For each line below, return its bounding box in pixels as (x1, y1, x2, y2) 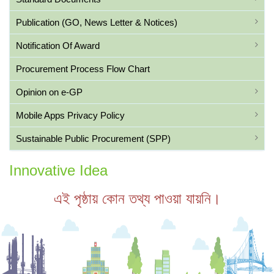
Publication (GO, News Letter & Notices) (16, 17, 177, 28)
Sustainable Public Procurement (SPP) (16, 133, 171, 144)
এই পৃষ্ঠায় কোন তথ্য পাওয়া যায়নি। (53, 190, 221, 207)
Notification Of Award (16, 40, 100, 51)
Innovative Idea (9, 162, 108, 179)
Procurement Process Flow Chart (16, 64, 150, 74)
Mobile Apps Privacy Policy (16, 110, 125, 120)
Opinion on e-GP (16, 87, 83, 97)
